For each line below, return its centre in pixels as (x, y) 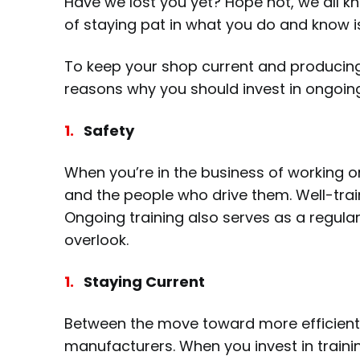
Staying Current (144, 282)
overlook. (96, 240)
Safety (109, 131)
